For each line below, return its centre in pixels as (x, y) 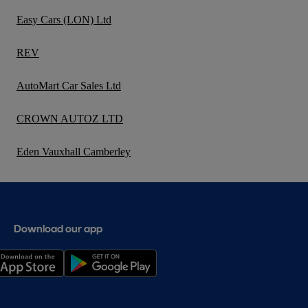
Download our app (58, 229)
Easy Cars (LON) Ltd (64, 20)
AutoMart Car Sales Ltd (69, 86)
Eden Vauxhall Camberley (74, 152)
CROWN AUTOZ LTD (70, 119)
